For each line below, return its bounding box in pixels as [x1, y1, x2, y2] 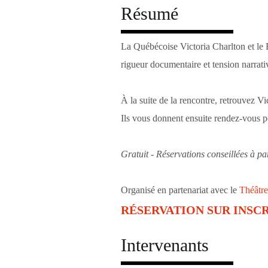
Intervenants [120, 235, 209, 255]
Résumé [120, 4, 178, 23]
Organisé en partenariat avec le [120, 185, 239, 195]
